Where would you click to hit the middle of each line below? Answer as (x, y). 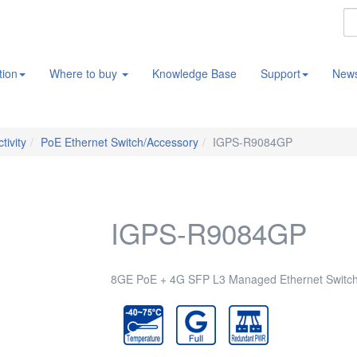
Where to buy (85, 73)
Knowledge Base (194, 73)
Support (280, 73)
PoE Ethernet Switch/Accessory (120, 142)
